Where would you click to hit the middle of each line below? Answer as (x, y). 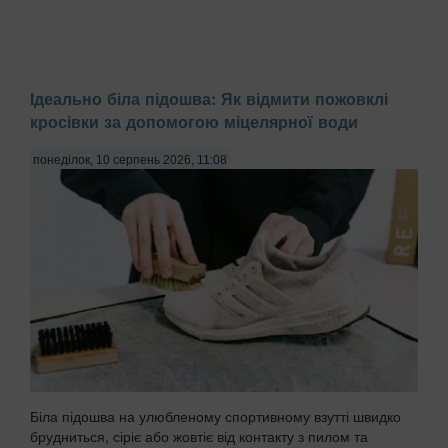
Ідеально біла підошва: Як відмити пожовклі (209, 98)
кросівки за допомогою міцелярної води (194, 121)
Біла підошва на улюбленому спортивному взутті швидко (215, 416)
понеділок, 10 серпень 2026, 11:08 (130, 159)
